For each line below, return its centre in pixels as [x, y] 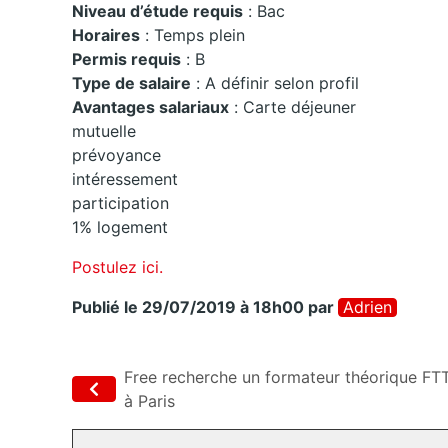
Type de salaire [131, 83]
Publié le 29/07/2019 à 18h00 [188, 307]
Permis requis [126, 59]
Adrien [367, 307]
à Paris [149, 401]
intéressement [125, 179]
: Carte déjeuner [292, 107]
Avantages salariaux [150, 107]
